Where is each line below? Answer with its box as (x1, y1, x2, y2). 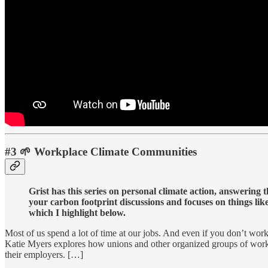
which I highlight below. (29, 208, 126, 218)
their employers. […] (5, 249, 83, 260)
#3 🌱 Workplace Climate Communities (5, 145, 197, 159)
